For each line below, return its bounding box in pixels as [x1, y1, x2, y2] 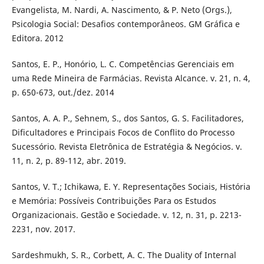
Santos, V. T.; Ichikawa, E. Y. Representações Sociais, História [11, 181, 250, 193]
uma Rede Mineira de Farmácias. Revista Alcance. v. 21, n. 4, [11, 72, 250, 84]
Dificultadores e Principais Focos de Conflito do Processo [11, 127, 235, 138]
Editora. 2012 [11, 32, 64, 44]
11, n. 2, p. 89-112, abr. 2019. [11, 155, 126, 167]
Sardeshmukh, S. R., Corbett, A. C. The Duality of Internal [11, 249, 236, 261]
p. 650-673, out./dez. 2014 [11, 87, 114, 98]
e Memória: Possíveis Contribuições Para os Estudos [11, 195, 216, 207]
